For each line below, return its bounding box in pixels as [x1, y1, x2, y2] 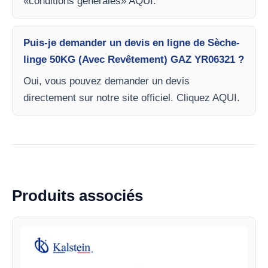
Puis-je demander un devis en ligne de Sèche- [23, 37, 240, 48]
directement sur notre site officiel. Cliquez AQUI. [23, 92, 240, 103]
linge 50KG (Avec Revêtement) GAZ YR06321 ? [23, 54, 244, 65]
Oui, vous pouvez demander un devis [23, 75, 190, 87]
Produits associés [12, 187, 143, 205]
